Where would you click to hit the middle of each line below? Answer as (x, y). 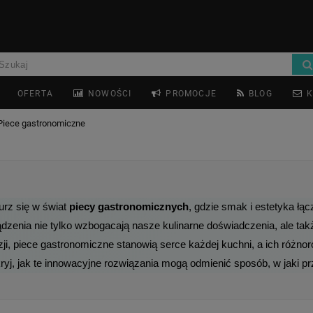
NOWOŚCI (110, 94)
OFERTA (35, 94)
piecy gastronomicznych (129, 206)
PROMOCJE (191, 94)
